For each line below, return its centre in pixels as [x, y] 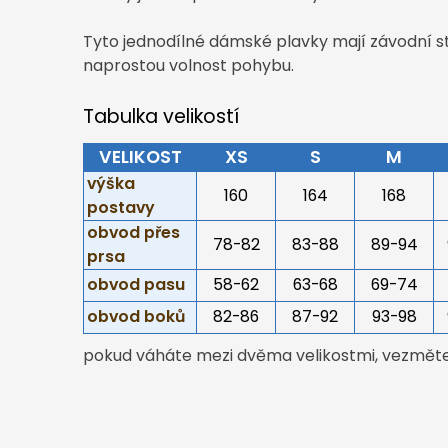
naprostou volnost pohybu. [188, 66]
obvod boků [136, 316]
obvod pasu [136, 284]
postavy [121, 207]
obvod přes [133, 232]
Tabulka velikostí [161, 117]
